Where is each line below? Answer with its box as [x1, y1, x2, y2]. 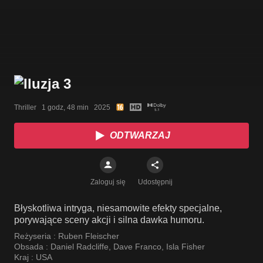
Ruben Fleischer [58, 231, 119, 241]
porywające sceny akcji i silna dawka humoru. [14, 215, 204, 225]
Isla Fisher [166, 242, 205, 252]
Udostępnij [137, 178, 173, 187]
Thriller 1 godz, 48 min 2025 [14, 103, 110, 112]
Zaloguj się [90, 178, 126, 187]
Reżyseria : [14, 231, 58, 241]
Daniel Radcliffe [50, 242, 109, 252]
